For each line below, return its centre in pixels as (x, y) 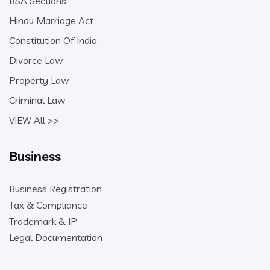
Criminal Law (37, 100)
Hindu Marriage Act (51, 20)
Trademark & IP (43, 221)
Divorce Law (36, 60)
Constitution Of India (53, 40)
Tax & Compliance (48, 205)
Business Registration (55, 189)
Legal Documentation (56, 237)
